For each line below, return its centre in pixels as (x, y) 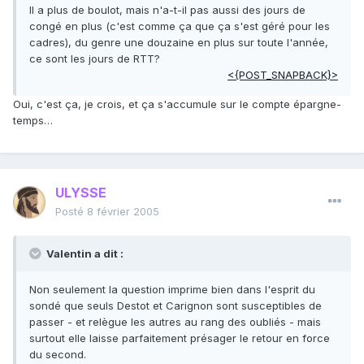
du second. (58, 355)
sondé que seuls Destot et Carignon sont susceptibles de (175, 306)
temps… (33, 121)
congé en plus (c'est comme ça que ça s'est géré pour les (180, 26)
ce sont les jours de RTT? (95, 59)
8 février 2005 (123, 212)
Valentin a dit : (84, 254)
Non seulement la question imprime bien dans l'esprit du (172, 290)
